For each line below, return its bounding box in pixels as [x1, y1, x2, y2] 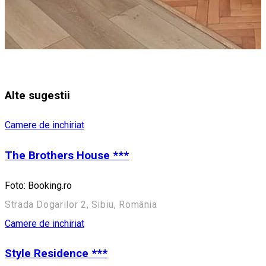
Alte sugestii [5, 88, 70, 102]
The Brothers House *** [5, 148, 129, 162]
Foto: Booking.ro [5, 179, 72, 191]
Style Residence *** [5, 247, 107, 261]
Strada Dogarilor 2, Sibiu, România [5, 198, 157, 210]
